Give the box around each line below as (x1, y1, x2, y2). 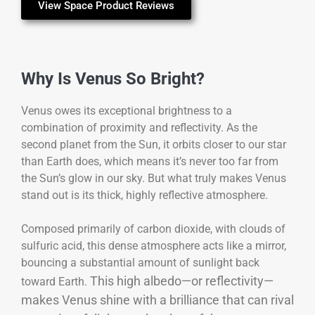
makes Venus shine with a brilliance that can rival (21, 292, 294, 308)
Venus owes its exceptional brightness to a (21, 103, 232, 117)
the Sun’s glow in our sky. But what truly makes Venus (21, 171, 286, 185)
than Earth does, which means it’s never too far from (21, 154, 278, 168)
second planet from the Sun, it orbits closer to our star (21, 137, 286, 151)
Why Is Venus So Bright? (21, 68, 205, 89)
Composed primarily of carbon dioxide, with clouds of (21, 222, 285, 236)
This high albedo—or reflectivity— (90, 274, 274, 289)
